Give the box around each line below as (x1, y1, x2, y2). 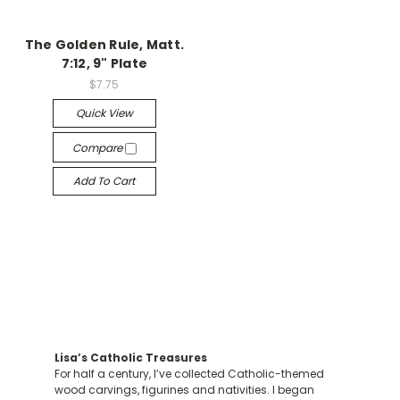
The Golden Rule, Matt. (24, 36, 184, 54)
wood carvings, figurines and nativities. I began (54, 382, 314, 397)
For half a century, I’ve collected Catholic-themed (54, 366, 324, 381)
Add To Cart (73, 173, 136, 188)
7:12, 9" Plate (61, 54, 147, 73)
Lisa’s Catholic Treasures (54, 350, 207, 365)
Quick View (75, 105, 133, 121)
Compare (71, 140, 125, 155)
